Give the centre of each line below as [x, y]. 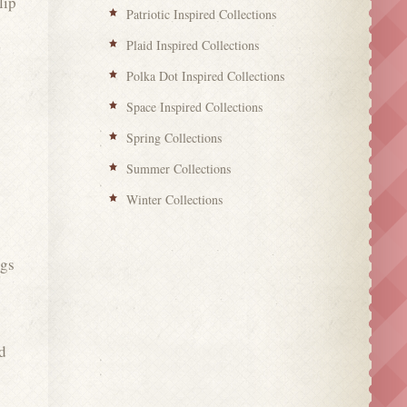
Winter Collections [175, 199]
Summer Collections [179, 168]
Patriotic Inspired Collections [202, 14]
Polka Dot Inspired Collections [206, 75]
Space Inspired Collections [195, 106]
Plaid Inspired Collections [193, 45]
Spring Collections [174, 137]
